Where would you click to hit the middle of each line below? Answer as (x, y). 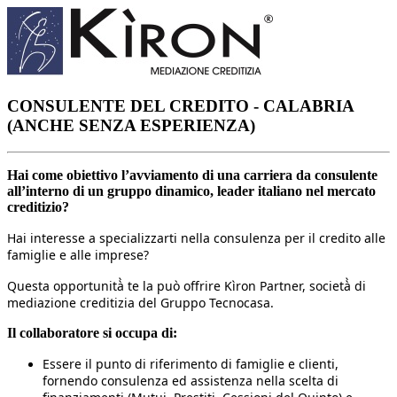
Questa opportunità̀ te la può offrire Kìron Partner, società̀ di (187, 286)
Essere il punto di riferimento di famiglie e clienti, (191, 364)
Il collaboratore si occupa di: (92, 333)
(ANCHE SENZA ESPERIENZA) (133, 125)
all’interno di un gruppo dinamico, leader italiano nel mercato (191, 191)
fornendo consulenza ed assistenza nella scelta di (191, 381)
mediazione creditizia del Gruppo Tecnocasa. (140, 303)
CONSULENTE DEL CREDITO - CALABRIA (180, 105)
